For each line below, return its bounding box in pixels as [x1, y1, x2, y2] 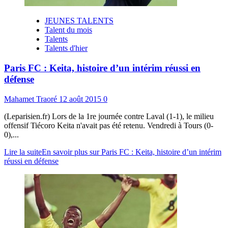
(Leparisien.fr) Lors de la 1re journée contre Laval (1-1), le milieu [4, 111, 214, 121]
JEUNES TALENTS [45, 16, 113, 25]
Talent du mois [45, 25, 92, 35]
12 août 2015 [59, 94, 103, 103]
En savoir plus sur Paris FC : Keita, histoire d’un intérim [42, 147, 221, 156]
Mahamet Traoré [4, 94, 59, 103]
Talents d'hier [45, 44, 88, 53]
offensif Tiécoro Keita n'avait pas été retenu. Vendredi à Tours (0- [4, 121, 213, 130]
